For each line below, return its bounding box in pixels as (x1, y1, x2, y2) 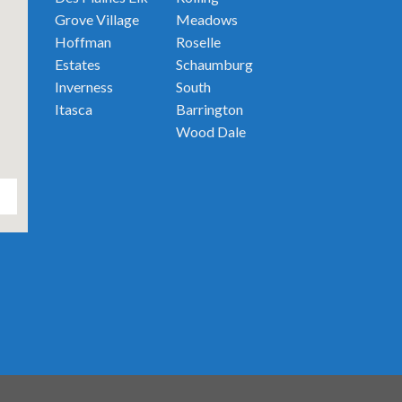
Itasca (55, 100, 92, 118)
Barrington (176, 100, 243, 118)
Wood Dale (176, 122, 246, 140)
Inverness (55, 77, 113, 95)
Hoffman (55, 32, 111, 50)
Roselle (176, 32, 221, 50)
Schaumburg (176, 55, 253, 73)
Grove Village (55, 10, 139, 28)
